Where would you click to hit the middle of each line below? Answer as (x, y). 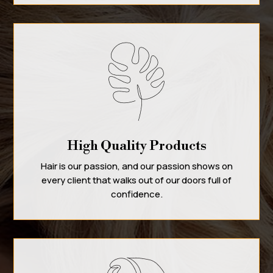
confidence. (136, 194)
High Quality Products (136, 146)
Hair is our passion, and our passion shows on (136, 166)
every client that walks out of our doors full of (136, 180)
